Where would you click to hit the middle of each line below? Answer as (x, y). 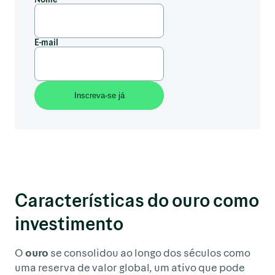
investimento (69, 223)
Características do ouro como (137, 199)
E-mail (46, 42)
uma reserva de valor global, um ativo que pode (130, 267)
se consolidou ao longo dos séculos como (149, 252)
